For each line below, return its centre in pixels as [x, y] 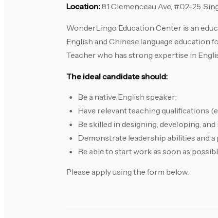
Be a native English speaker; [127, 97]
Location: [83, 7]
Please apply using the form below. [127, 172]
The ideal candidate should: [117, 77]
